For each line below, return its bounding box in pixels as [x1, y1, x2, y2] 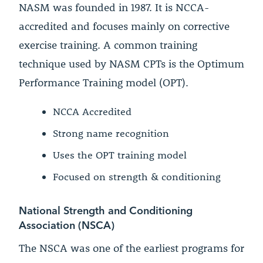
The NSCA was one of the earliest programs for [19, 241, 244, 255]
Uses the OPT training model [53, 148, 187, 161]
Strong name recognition [53, 126, 169, 140]
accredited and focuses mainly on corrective [19, 19, 230, 33]
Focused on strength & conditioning [53, 170, 221, 183]
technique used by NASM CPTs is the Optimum [19, 56, 244, 70]
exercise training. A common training [19, 38, 197, 52]
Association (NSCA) [19, 216, 114, 232]
